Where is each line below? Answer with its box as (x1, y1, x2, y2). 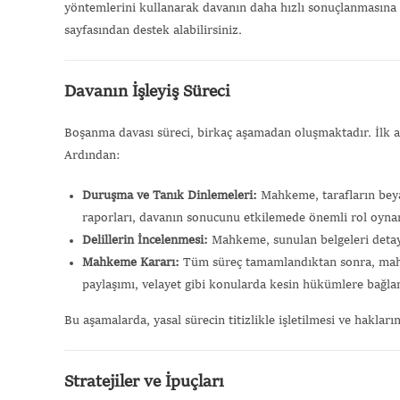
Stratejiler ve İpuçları (64, 372, 224, 391)
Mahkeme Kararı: (82, 255, 179, 269)
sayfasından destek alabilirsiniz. (64, 23, 242, 37)
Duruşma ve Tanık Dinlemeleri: (82, 188, 257, 202)
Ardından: (64, 148, 121, 162)
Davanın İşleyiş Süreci (64, 82, 230, 101)
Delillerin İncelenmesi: (82, 233, 208, 246)
